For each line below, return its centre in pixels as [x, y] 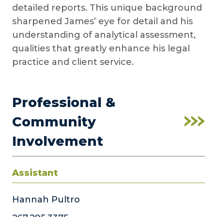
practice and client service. [73, 62]
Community [54, 122]
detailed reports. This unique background [107, 8]
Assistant [35, 173]
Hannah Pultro [46, 199]
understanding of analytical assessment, [104, 35]
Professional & [64, 102]
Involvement [58, 141]
